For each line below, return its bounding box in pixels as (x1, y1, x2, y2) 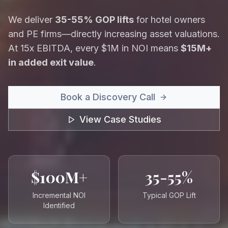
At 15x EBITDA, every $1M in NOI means (8, 42, 181, 53)
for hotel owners (134, 14, 205, 25)
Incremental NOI (33, 190, 85, 199)
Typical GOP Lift (142, 190, 196, 199)
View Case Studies (79, 113, 161, 125)
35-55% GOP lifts (55, 14, 134, 25)
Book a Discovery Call (61, 91, 155, 102)
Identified (43, 201, 75, 210)
